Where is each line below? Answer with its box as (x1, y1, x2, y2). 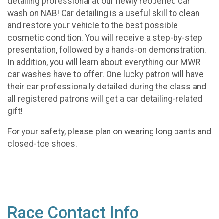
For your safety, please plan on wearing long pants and (7, 127, 211, 137)
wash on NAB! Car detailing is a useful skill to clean (7, 8, 199, 18)
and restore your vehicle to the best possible (7, 20, 178, 30)
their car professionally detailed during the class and (7, 81, 206, 91)
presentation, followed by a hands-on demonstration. (7, 44, 206, 55)
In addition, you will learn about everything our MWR (7, 57, 200, 67)
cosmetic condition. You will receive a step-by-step (7, 32, 202, 43)
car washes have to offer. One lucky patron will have (7, 69, 204, 79)
